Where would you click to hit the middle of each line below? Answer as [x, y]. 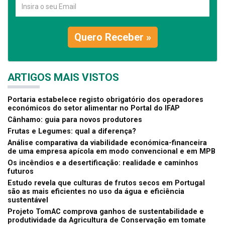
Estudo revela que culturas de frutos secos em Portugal [106, 183]
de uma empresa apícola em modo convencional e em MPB [111, 151]
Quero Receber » [113, 37]
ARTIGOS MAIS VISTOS [63, 77]
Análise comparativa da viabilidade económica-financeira [107, 143]
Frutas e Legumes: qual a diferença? [72, 131]
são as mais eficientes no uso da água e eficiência [96, 191]
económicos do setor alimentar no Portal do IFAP [94, 108]
